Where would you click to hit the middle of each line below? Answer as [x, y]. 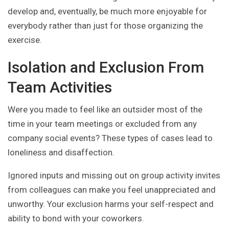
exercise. [25, 40]
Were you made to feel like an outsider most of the [105, 110]
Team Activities [60, 87]
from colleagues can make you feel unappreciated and [112, 190]
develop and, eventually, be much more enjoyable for [107, 12]
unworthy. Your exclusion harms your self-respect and [111, 204]
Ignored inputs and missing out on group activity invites [114, 176]
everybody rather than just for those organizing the [105, 26]
